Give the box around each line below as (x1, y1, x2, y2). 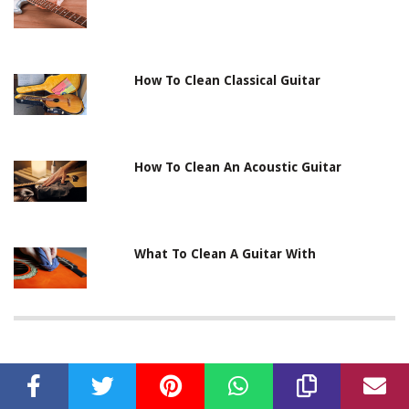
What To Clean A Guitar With (134, 246, 317, 262)
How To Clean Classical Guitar (134, 73, 321, 89)
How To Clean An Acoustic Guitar (134, 160, 342, 175)
